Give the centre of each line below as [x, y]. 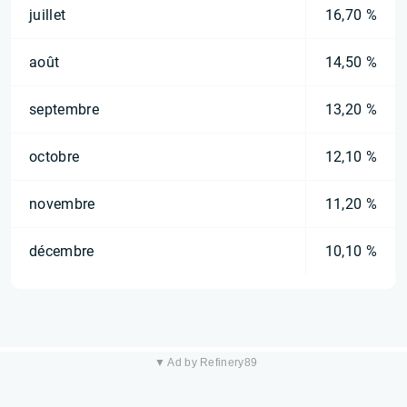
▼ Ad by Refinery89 [206, 362]
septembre [64, 109]
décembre [62, 251]
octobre [55, 157]
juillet [48, 15]
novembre [62, 204]
